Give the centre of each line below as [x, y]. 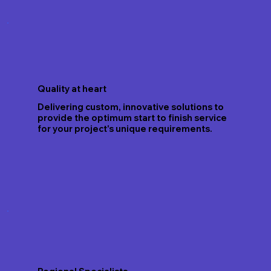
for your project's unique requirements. [125, 129]
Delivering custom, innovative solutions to [130, 107]
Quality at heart [72, 89]
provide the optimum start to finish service [132, 118]
